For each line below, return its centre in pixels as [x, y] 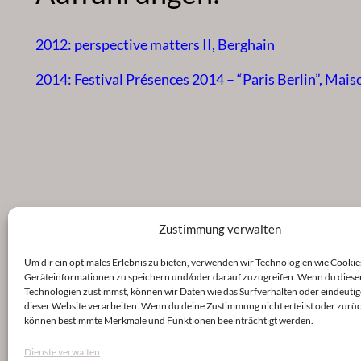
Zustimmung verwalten [220, 229]
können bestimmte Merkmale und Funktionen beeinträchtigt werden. [169, 320]
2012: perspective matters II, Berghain [155, 45]
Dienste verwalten [62, 352]
